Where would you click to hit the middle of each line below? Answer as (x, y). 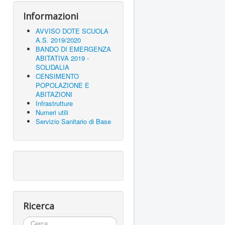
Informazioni (51, 16)
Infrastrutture (54, 103)
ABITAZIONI (54, 94)
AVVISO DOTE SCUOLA (72, 31)
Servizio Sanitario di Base (73, 122)
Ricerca (39, 206)
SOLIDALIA (52, 67)
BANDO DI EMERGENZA (73, 49)
